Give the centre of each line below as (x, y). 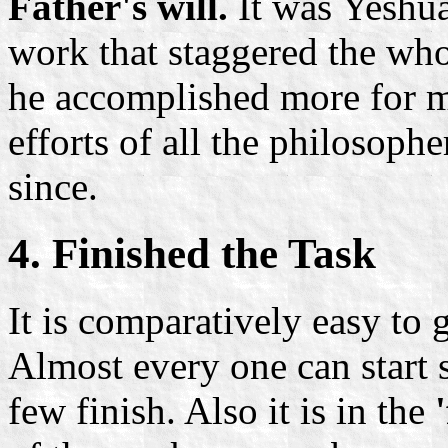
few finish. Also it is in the (221, 411)
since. (53, 187)
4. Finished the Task (192, 254)
